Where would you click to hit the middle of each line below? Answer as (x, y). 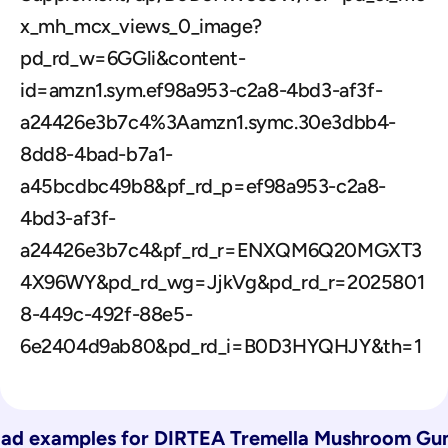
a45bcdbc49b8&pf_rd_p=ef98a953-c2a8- (203, 186)
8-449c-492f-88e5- (106, 314)
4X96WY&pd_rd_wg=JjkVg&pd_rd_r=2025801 (222, 282)
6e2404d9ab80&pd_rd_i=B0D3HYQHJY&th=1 (221, 346)
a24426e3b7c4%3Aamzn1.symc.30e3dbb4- (208, 122)
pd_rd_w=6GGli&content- (133, 58)
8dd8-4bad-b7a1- (97, 154)
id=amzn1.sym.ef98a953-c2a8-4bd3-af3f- (201, 90)
